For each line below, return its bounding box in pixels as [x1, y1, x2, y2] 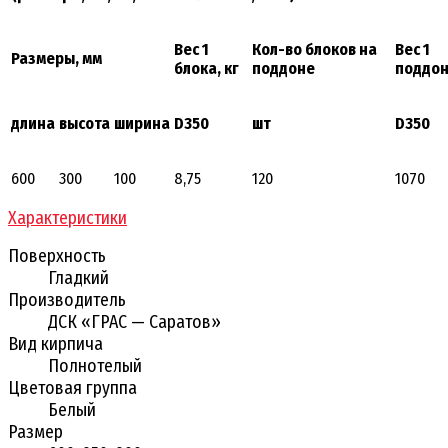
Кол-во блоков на [252, 39, 377, 59]
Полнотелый [48, 354, 142, 377]
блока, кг [174, 58, 239, 78]
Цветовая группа [8, 376, 137, 399]
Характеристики [8, 206, 127, 229]
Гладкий [48, 266, 109, 289]
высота [59, 113, 110, 133]
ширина [114, 113, 170, 133]
